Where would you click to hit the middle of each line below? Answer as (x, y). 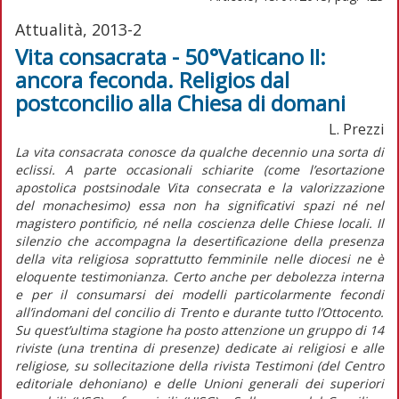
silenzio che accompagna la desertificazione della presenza (199, 240)
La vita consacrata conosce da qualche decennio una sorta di (199, 151)
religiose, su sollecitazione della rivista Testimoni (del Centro (199, 365)
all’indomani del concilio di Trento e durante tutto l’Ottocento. (199, 312)
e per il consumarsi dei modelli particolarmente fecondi (199, 294)
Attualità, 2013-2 (78, 29)
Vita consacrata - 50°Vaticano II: (171, 56)
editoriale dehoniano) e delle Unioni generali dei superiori (199, 383)
